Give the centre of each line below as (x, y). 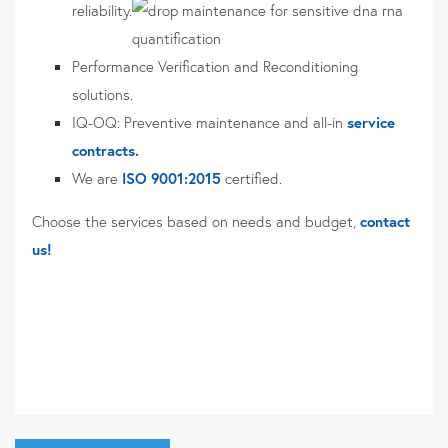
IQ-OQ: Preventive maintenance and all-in (207, 122)
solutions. (102, 94)
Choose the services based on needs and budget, (195, 221)
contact (384, 221)
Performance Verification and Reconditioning (214, 66)
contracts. (105, 150)
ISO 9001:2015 (171, 178)
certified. (253, 178)
